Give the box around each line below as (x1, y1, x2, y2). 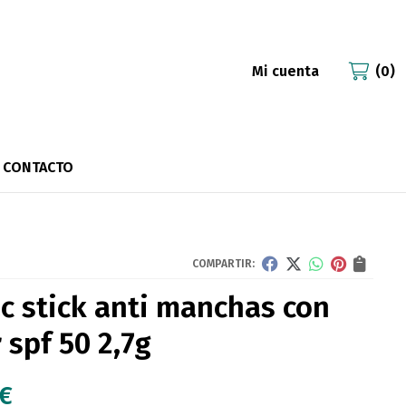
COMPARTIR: (192, 257, 255, 271)
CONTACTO (2, 159, 73, 177)
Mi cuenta (252, 63, 319, 81)
